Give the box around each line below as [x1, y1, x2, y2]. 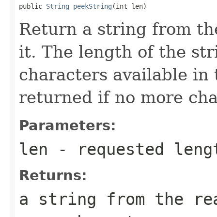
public [19, 2, 46, 10]
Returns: [19, 167, 87, 184]
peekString [73, 2, 112, 10]
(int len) [112, 2, 147, 10]
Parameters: [19, 117, 116, 134]
